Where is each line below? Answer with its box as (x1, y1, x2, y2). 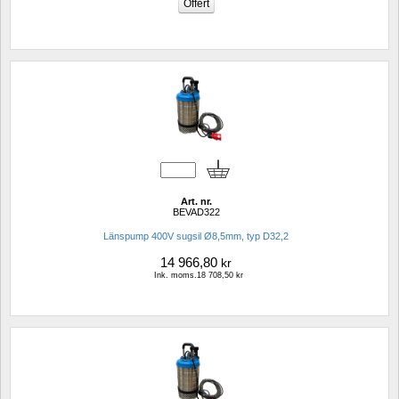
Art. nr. (180, 195, 212, 207)
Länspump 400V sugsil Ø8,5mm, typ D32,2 (103, 230, 289, 241)
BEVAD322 (172, 206, 220, 217)
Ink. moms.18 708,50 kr (153, 270, 243, 280)
